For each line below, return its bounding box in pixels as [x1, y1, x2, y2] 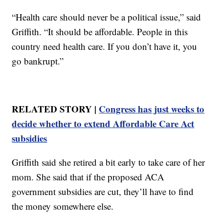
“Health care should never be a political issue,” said [12, 10, 201, 23]
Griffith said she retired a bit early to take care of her [12, 155, 205, 168]
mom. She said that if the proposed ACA [12, 170, 165, 183]
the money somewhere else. [12, 199, 114, 212]
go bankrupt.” [12, 54, 64, 67]
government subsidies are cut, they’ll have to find [12, 185, 194, 197]
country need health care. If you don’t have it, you [12, 40, 197, 52]
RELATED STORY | [12, 102, 99, 115]
